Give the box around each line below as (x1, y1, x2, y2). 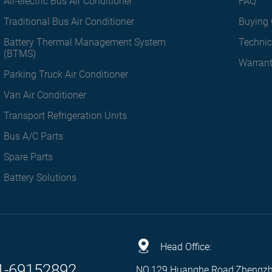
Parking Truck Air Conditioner (3, 69, 128, 80)
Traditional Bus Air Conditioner (3, 16, 134, 27)
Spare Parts (3, 151, 53, 163)
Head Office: (160, 240, 211, 253)
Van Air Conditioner (3, 89, 86, 101)
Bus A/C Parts (3, 131, 63, 142)
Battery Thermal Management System (3, 36, 166, 48)
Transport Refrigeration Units (3, 110, 127, 121)
